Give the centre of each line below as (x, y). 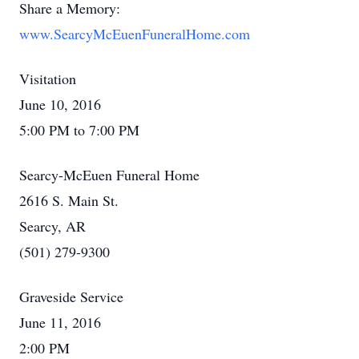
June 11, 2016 (60, 322)
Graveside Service (71, 296)
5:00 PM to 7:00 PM (79, 130)
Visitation (48, 79)
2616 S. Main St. (69, 200)
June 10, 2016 (60, 104)
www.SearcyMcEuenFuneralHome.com (135, 34)
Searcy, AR (52, 226)
